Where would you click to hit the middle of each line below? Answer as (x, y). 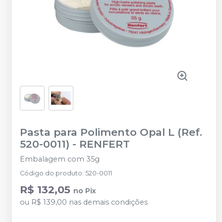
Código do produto (51, 173)
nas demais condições (107, 202)
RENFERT (105, 144)
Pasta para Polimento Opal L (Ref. (111, 132)
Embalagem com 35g (60, 159)
